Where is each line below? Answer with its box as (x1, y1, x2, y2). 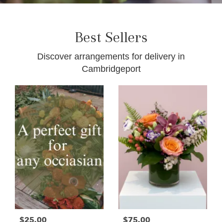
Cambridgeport (81, 64, 141, 74)
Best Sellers (74, 28, 148, 46)
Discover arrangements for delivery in (37, 52, 185, 62)
